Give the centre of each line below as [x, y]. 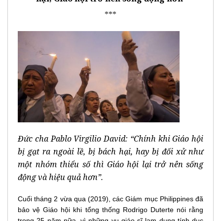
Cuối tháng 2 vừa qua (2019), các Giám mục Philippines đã [110, 199]
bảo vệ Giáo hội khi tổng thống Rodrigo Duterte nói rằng [110, 209]
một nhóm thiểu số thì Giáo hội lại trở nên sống [110, 164]
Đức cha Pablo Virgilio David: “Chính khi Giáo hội [110, 138]
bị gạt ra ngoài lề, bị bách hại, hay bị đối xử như [110, 151]
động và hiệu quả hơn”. [60, 177]
